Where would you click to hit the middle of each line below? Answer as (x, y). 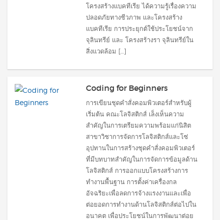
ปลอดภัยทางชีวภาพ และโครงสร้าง (134, 17)
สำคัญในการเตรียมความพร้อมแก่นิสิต (138, 125)
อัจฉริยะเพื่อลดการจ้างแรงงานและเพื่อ (138, 193)
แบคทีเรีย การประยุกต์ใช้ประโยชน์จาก (139, 28)
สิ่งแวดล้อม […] (106, 51)
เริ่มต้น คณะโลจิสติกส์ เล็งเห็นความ (135, 114)
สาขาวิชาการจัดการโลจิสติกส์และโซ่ (137, 137)
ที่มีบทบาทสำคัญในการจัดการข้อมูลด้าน (142, 159)
